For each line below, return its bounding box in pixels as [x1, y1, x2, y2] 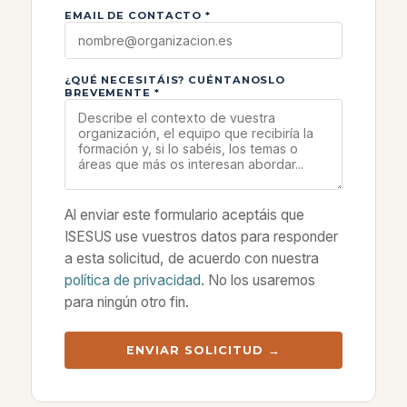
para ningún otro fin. [65, 293, 189, 311]
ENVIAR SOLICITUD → [125, 343, 282, 357]
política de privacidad [65, 272, 201, 289]
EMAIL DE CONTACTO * [65, 9, 212, 22]
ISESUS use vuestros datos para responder [65, 228, 338, 245]
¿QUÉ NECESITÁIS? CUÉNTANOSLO [65, 74, 286, 86]
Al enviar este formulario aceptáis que [65, 206, 304, 223]
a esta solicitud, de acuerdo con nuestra [65, 250, 319, 267]
